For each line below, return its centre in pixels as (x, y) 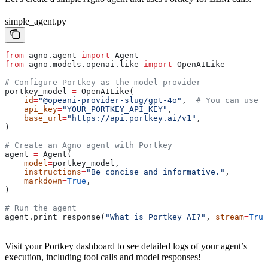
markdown (33, 181)
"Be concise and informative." (156, 172)
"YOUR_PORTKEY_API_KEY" (115, 109)
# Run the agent (41, 208)
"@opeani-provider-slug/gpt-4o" (110, 100)
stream (230, 217)
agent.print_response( (55, 217)
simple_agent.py (36, 21)
